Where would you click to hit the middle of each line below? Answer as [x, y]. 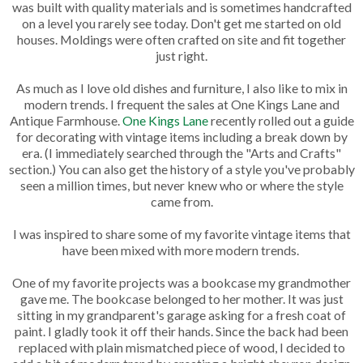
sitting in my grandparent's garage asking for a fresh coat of [181, 314]
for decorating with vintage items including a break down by [181, 136]
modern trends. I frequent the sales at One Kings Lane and [181, 104]
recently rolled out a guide [281, 120]
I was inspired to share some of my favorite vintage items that [181, 233]
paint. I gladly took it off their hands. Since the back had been [181, 331]
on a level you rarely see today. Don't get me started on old [181, 23]
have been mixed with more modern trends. [181, 250]
